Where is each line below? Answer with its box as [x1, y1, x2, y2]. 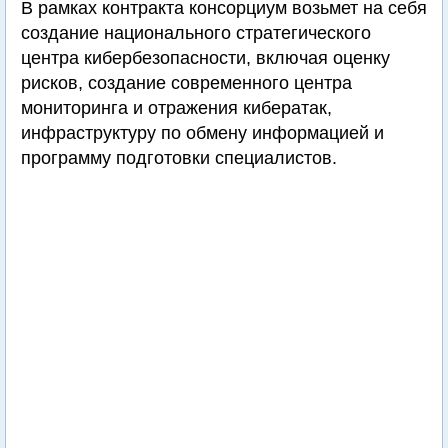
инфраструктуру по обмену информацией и [21, 123, 384, 143]
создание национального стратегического [21, 23, 371, 43]
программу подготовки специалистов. [21, 148, 337, 168]
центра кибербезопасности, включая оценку [21, 48, 390, 68]
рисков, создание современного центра [21, 73, 352, 93]
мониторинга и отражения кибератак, [21, 98, 332, 118]
